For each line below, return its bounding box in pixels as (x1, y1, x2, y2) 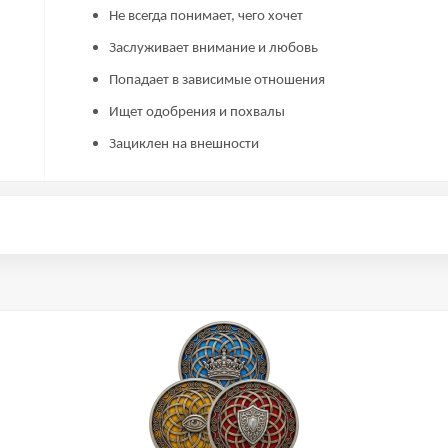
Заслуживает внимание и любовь (109, 41, 319, 56)
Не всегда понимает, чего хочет (109, 9, 304, 24)
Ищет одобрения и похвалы (109, 105, 286, 120)
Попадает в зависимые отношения (109, 73, 326, 88)
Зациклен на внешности (109, 137, 260, 152)
